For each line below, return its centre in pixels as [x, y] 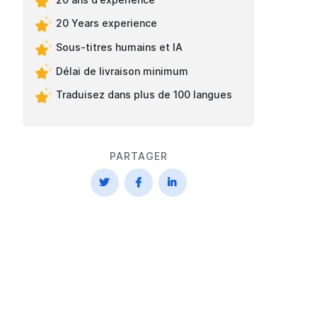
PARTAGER [138, 156]
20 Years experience [107, 23]
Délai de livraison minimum [122, 71]
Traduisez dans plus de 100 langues [144, 95]
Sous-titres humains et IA [120, 47]
